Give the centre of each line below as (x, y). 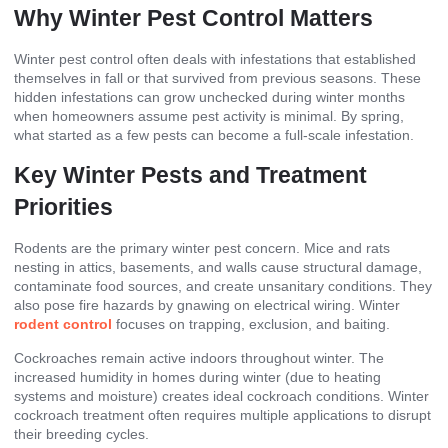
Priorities (63, 207)
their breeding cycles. (81, 433)
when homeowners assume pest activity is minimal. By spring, (209, 115)
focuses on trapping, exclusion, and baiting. (251, 324)
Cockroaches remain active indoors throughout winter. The (199, 357)
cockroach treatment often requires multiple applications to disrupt (222, 414)
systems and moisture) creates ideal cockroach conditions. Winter (221, 395)
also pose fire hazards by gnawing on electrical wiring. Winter (207, 305)
